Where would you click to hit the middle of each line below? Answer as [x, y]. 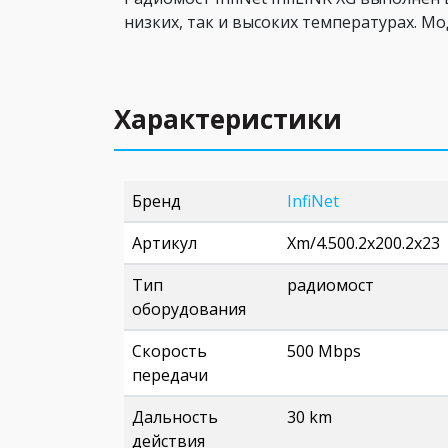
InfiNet [313, 201]
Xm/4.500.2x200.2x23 [363, 243]
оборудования [189, 309]
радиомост [330, 285]
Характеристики [228, 119]
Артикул [164, 243]
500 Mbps [324, 351]
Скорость [169, 351]
